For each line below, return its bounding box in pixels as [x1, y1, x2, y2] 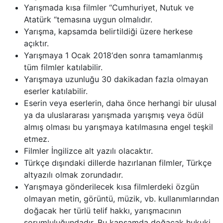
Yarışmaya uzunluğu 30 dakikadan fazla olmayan [24, 74, 208, 84]
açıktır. [24, 38, 49, 48]
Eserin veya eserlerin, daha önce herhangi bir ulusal [24, 98, 217, 108]
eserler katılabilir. [24, 86, 88, 96]
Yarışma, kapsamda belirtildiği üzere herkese [24, 26, 193, 36]
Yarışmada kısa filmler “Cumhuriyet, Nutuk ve [24, 2, 194, 12]
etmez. [24, 134, 49, 144]
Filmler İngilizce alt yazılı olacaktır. [24, 146, 153, 156]
